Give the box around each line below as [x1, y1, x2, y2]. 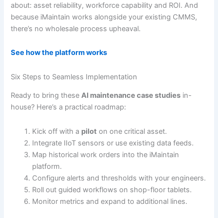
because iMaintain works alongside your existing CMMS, [11, 12, 198, 21]
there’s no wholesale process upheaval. [11, 24, 141, 33]
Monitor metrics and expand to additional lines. [32, 197, 188, 206]
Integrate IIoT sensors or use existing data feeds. [32, 138, 194, 147]
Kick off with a [32, 127, 82, 136]
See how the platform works [11, 48, 108, 57]
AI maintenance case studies [81, 91, 181, 100]
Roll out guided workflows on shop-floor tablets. [32, 185, 192, 194]
